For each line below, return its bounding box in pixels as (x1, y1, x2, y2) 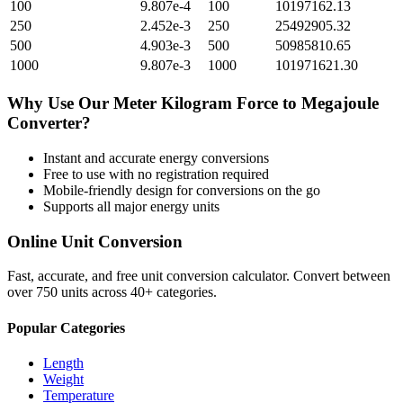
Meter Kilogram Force (113, 94, 278, 113)
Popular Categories (7, 319, 125, 336)
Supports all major (43, 198, 150, 214)
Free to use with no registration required (43, 166, 269, 182)
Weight (43, 371, 84, 387)
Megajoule (301, 94, 379, 113)
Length (43, 354, 84, 371)
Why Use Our (7, 94, 113, 113)
